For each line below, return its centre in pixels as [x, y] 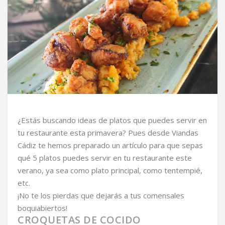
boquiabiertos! [42, 208]
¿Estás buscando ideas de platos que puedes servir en [112, 120]
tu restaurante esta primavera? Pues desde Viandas [108, 132]
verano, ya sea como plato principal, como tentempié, [110, 170]
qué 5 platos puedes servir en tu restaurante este [105, 157]
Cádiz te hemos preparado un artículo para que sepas [110, 145]
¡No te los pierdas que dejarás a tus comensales [101, 195]
